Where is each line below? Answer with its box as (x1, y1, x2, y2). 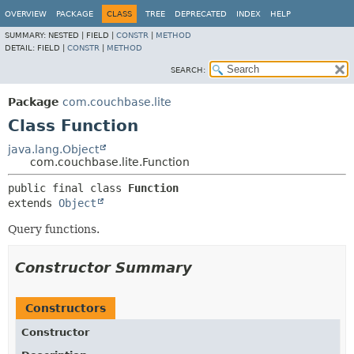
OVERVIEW (5, 9, 47, 18)
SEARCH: (171, 66, 205, 74)
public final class (8, 182, 128, 194)
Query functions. (8, 223, 100, 235)
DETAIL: (5, 43, 37, 52)
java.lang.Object (8, 143, 99, 156)
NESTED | (48, 31, 86, 40)
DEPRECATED (175, 9, 227, 18)
